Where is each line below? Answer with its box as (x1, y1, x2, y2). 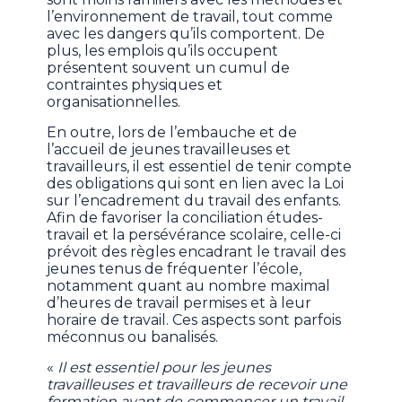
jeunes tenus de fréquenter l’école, (47, 259, 302, 277)
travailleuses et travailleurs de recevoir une (47, 375, 348, 393)
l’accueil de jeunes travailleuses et (47, 140, 292, 158)
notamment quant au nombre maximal (47, 276, 331, 294)
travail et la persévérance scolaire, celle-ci (47, 225, 342, 243)
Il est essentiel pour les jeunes (54, 358, 272, 376)
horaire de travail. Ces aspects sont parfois (47, 310, 342, 328)
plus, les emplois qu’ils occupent (47, 41, 279, 59)
